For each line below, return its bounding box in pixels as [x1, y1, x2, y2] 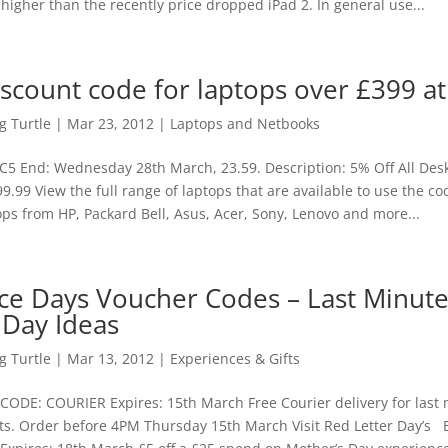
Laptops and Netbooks [169, 114, 320, 133]
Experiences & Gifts [169, 349, 300, 368]
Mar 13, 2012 [66, 349, 154, 368]
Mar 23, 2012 [66, 114, 154, 133]
